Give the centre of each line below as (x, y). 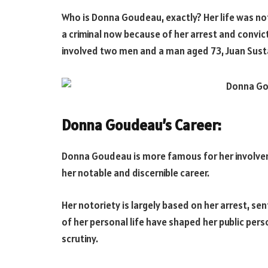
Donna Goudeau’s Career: (141, 125)
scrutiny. (80, 238)
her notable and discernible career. (135, 173)
